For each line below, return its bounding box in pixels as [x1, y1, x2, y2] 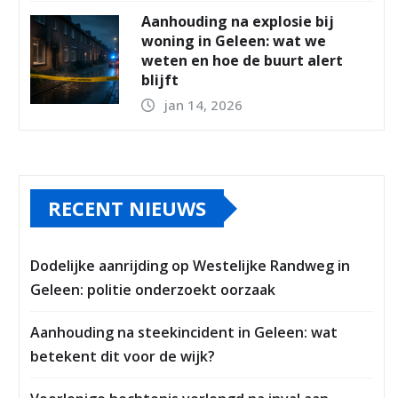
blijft [141, 70, 179, 91]
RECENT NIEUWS [48, 195, 206, 222]
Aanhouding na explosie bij [141, 12, 334, 32]
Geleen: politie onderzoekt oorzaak [30, 280, 275, 300]
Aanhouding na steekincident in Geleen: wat [30, 322, 338, 343]
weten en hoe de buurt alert [141, 51, 343, 71]
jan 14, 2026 [164, 96, 243, 115]
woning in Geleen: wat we [141, 31, 326, 52]
